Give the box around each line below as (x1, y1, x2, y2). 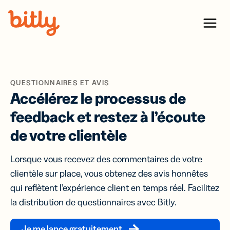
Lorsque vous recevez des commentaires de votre (10, 154, 202, 165)
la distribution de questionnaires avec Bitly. (10, 197, 177, 208)
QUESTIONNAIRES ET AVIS (10, 78, 110, 87)
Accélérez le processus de (10, 89, 186, 108)
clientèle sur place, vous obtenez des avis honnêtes (10, 168, 208, 179)
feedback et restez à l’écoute (10, 107, 205, 126)
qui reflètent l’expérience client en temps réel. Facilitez (10, 182, 219, 194)
